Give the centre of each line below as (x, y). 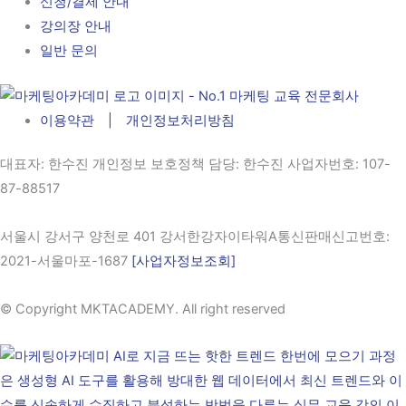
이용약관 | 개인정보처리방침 (137, 120)
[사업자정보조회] (184, 261)
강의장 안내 (75, 27)
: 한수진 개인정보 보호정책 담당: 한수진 (164, 164)
